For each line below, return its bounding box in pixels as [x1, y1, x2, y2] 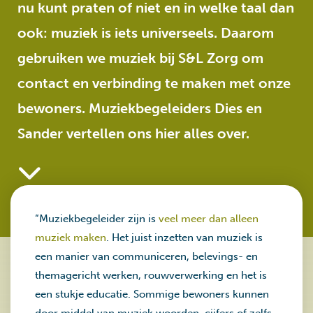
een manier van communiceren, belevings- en [35, 250, 258, 263]
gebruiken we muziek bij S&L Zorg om [17, 50, 263, 66]
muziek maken [35, 231, 106, 244]
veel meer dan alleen [159, 212, 259, 225]
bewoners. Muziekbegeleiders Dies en [17, 100, 262, 117]
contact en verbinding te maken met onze [17, 75, 291, 92]
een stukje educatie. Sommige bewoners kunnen [35, 288, 269, 300]
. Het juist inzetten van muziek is [106, 231, 263, 244]
